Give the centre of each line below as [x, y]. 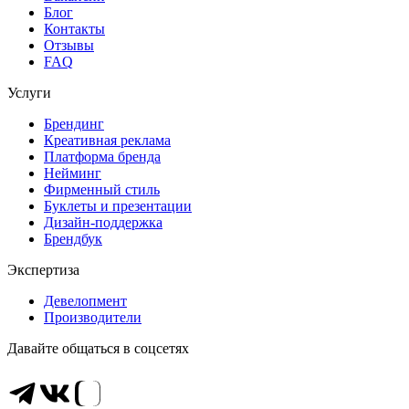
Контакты [74, 29]
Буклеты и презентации [118, 206]
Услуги [29, 93]
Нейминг [73, 173]
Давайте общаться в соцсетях [98, 349]
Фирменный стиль [102, 190]
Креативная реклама [107, 141]
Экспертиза [43, 270]
